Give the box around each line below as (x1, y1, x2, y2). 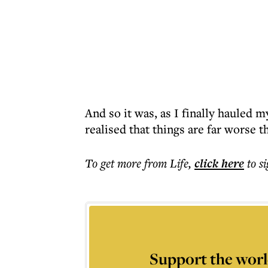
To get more (85, 155, 144, 171)
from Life (144, 155, 188, 171)
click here (194, 155, 244, 172)
